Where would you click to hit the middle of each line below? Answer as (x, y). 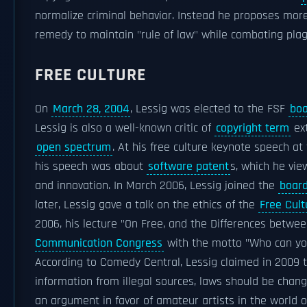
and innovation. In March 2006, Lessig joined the (157, 186)
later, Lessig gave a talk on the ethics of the (147, 205)
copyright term (253, 128)
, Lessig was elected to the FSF (209, 109)
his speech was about (91, 167)
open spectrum (74, 147)
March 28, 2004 (91, 109)
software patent (188, 167)
